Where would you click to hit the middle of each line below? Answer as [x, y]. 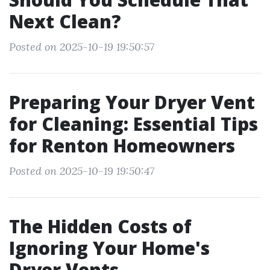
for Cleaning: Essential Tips [133, 124]
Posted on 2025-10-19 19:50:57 [82, 47]
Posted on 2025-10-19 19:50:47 [82, 171]
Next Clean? [65, 21]
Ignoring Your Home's [109, 248]
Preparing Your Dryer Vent [132, 102]
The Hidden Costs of [100, 226]
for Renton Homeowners [122, 146]
